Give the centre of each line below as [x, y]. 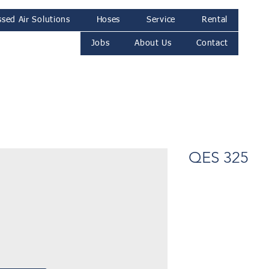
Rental [215, 20]
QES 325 [219, 158]
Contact [212, 43]
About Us [153, 43]
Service [161, 20]
